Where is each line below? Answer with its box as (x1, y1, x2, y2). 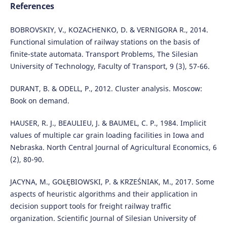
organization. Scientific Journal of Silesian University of (10, 213, 196, 223)
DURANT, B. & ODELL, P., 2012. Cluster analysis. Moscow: (10, 84, 202, 93)
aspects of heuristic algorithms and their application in (10, 189, 198, 199)
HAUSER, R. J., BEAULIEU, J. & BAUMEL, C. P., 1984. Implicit (10, 118, 206, 128)
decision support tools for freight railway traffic (10, 201, 171, 211)
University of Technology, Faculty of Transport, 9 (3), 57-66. (10, 61, 210, 71)
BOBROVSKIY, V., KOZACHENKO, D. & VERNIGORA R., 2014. (10, 24, 208, 34)
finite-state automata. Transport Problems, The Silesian (10, 49, 198, 59)
